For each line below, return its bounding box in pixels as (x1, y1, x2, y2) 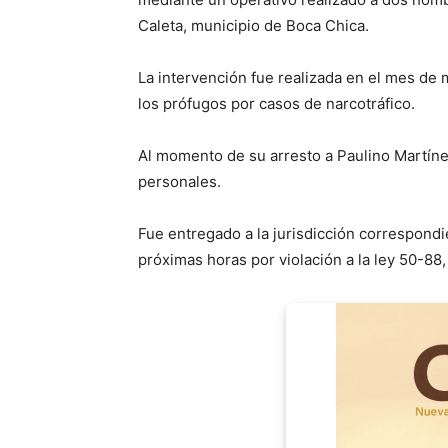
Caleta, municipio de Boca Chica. (138, 16, 369, 36)
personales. (138, 172, 221, 192)
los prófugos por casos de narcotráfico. (138, 94, 415, 114)
